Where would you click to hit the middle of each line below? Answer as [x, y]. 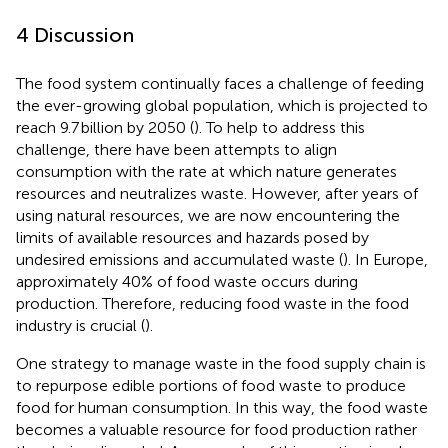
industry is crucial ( [80, 325]
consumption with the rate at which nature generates [206, 171]
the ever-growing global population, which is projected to [222, 105]
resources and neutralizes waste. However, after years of [217, 193]
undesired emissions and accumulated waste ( [179, 259]
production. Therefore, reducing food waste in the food [212, 303]
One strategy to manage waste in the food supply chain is [221, 363]
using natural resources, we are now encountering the [208, 215]
